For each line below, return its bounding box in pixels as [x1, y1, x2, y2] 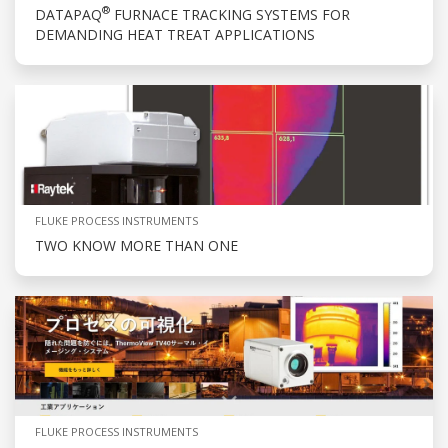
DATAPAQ [35, 4, 102, 24]
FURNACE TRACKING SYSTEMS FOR [110, 4, 350, 24]
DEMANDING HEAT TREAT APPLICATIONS [35, 24, 315, 44]
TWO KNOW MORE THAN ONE [35, 235, 238, 255]
